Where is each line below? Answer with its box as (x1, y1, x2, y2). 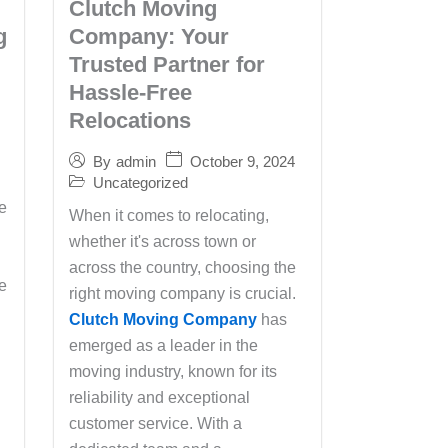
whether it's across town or (68, 233, 256, 250)
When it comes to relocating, (68, 207, 269, 224)
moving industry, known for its (68, 363, 277, 380)
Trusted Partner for (68, 52, 265, 77)
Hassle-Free (68, 80, 192, 105)
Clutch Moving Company (68, 311, 257, 328)
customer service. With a (68, 415, 242, 432)
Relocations (68, 108, 191, 133)
